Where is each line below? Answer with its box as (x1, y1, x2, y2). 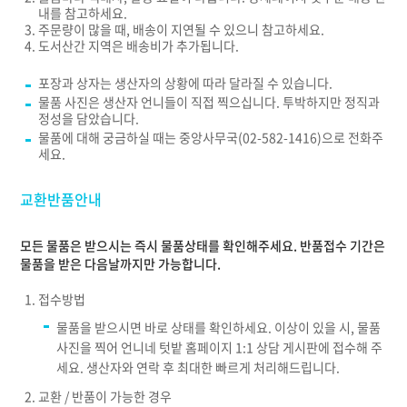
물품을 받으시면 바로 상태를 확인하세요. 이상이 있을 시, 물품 (56, 318, 382, 337)
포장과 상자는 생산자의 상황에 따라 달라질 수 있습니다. (38, 74, 333, 93)
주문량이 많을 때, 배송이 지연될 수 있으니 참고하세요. (38, 20, 325, 39)
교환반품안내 (20, 188, 103, 211)
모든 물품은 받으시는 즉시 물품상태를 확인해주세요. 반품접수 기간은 (20, 236, 386, 255)
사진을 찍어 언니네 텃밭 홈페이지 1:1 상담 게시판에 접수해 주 (56, 338, 383, 357)
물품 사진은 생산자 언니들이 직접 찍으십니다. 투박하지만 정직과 (38, 93, 381, 112)
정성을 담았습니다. (38, 109, 140, 128)
